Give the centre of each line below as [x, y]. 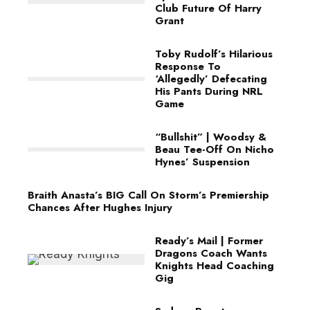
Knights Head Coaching [215, 266]
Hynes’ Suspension [202, 162]
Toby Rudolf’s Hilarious [214, 54]
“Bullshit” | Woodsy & [211, 137]
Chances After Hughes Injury [100, 208]
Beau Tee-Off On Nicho [215, 149]
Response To [188, 66]
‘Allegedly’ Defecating [211, 79]
